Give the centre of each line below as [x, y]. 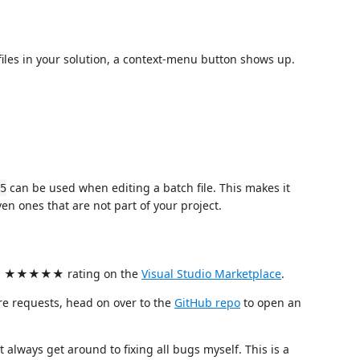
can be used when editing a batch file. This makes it [148, 187]
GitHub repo [207, 302]
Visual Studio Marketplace [211, 273]
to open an [271, 302]
